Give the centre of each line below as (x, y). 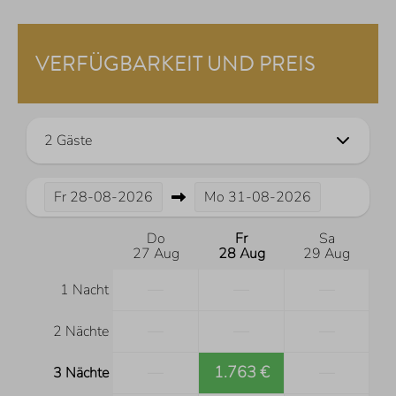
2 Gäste (68, 141)
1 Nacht (84, 290)
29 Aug (327, 254)
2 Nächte (81, 331)
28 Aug (241, 254)
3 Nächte (81, 373)
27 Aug (156, 254)
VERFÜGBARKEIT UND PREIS (175, 64)
